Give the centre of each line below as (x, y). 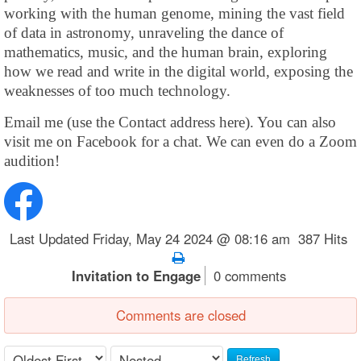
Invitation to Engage (136, 276)
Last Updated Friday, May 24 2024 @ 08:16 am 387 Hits (180, 239)
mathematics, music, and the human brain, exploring (166, 52)
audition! (32, 161)
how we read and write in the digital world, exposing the (178, 71)
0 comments (249, 276)
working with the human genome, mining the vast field (174, 13)
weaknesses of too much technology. (117, 91)
